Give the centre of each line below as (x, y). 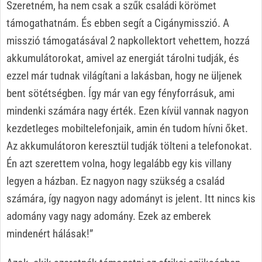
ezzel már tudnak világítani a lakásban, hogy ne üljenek (124, 75)
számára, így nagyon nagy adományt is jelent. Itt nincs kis (131, 198)
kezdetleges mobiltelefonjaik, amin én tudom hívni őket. (128, 128)
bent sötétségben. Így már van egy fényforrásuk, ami (120, 93)
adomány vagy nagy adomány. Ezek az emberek (109, 216)
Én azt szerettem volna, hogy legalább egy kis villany (119, 163)
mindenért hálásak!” (50, 233)
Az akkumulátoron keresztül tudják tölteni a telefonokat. (129, 146)
